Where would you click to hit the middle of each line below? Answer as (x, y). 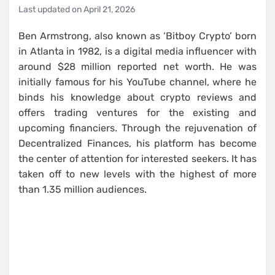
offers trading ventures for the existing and (137, 113)
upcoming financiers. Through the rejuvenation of (137, 128)
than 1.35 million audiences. (83, 190)
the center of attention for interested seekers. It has (137, 159)
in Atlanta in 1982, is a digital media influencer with (137, 52)
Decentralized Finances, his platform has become (137, 144)
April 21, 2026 (109, 10)
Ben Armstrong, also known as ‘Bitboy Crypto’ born (137, 36)
